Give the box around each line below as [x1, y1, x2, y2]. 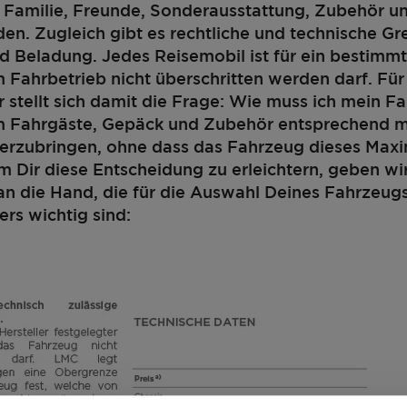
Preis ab [63, 362, 121, 376]
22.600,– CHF [63, 333, 221, 355]
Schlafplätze [256, 362, 344, 376]
